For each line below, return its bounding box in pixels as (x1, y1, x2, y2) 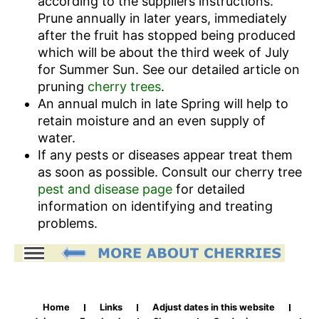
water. (37, 130, 75, 146)
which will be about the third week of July (37, 45, 289, 61)
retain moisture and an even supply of (37, 113, 266, 129)
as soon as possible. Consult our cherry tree (37, 164, 302, 180)
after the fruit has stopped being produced (37, 28, 296, 43)
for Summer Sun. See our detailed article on (37, 62, 300, 78)
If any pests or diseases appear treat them (37, 147, 293, 163)
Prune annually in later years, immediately (37, 11, 287, 26)
